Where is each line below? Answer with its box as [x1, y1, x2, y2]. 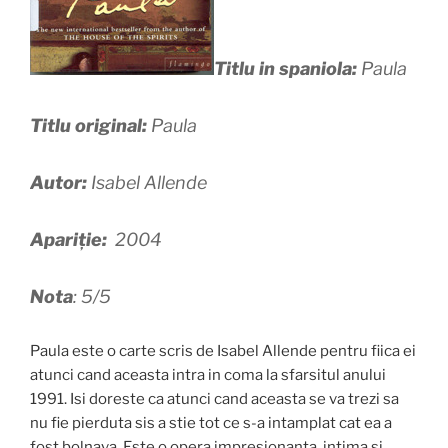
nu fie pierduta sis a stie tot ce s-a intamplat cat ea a [30, 414, 392, 433]
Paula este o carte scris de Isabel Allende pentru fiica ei [30, 342, 416, 361]
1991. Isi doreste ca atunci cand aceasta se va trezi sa [30, 390, 399, 409]
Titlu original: [30, 115, 147, 137]
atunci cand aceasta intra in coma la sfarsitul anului [30, 366, 386, 385]
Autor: [30, 172, 91, 194]
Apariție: [30, 229, 107, 251]
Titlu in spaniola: [214, 58, 357, 80]
